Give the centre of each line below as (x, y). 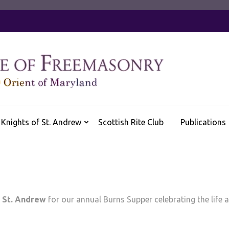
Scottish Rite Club (131, 122)
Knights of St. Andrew (41, 122)
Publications (203, 122)
